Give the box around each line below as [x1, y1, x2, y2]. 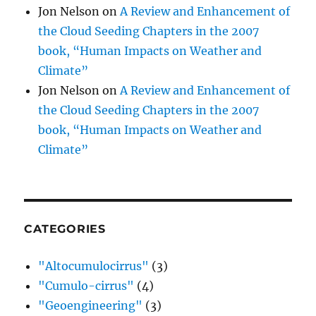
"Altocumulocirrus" [38, 259, 150, 274]
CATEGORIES [24, 222, 106, 236]
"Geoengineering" [38, 298, 143, 313]
